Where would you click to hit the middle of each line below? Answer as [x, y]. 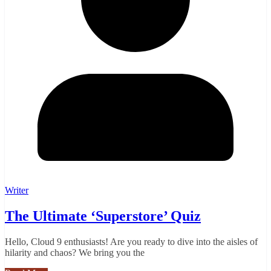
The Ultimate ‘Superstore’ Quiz [103, 216]
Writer [17, 190]
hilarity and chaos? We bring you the [75, 252]
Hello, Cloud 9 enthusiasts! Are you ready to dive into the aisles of [131, 241]
